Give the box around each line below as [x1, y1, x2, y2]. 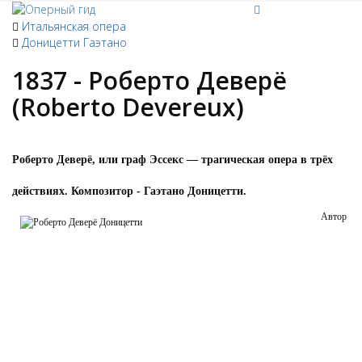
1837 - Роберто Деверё [12, 64, 287, 97]
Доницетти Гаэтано [22, 35, 127, 50]
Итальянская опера [22, 19, 126, 34]
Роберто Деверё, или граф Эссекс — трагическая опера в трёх [12, 154, 333, 166]
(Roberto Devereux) [12, 90, 244, 124]
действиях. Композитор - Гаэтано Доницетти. [12, 185, 246, 197]
